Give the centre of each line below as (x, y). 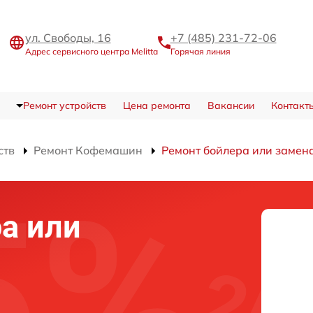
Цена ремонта (156, 105)
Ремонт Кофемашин (88, 150)
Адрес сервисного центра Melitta (91, 51)
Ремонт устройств (64, 105)
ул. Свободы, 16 (68, 37)
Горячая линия (200, 51)
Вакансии (231, 105)
